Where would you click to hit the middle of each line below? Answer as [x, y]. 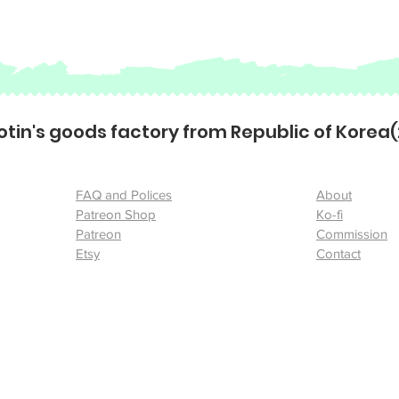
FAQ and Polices [124, 195]
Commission [352, 234]
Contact [338, 253]
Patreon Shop [116, 214]
